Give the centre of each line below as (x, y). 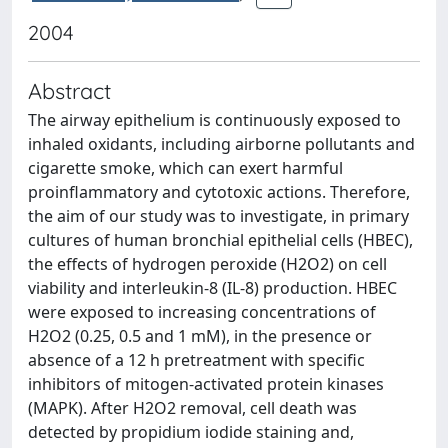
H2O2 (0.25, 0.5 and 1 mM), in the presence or (200, 336)
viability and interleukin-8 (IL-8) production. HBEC (212, 288)
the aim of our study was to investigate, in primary (218, 216)
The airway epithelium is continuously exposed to (214, 120)
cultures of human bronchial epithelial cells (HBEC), (220, 240)
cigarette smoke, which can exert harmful (185, 168)
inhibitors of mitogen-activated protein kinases (206, 384)
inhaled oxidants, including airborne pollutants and (221, 144)
